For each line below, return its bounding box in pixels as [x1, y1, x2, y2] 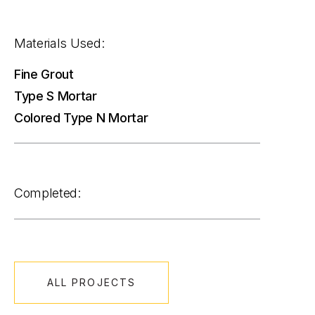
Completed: [14, 186, 81, 201]
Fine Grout [14, 66, 74, 82]
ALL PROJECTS [46, 276, 136, 288]
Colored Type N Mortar [14, 110, 148, 125]
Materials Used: [14, 35, 105, 51]
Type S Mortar [14, 88, 97, 103]
